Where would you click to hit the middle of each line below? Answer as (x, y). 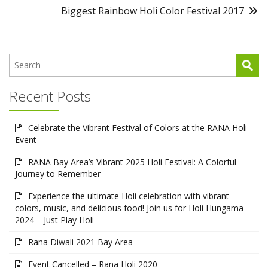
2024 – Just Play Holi (54, 220)
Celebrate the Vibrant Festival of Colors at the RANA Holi (138, 127)
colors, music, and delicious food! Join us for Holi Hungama (129, 208)
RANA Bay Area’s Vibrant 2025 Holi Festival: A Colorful (132, 162)
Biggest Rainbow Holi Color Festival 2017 (153, 10)
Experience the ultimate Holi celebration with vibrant (129, 196)
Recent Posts (50, 96)
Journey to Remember (58, 173)
